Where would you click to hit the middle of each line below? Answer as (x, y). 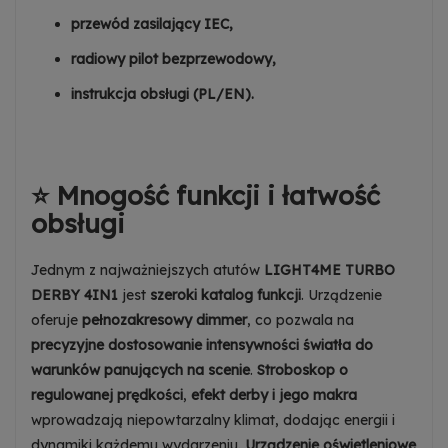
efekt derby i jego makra (274, 394)
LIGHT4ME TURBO (329, 269)
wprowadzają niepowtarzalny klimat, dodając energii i (213, 419)
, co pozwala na (300, 319)
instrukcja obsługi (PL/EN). (162, 93)
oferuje (56, 319)
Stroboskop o (302, 369)
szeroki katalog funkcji (225, 294)
